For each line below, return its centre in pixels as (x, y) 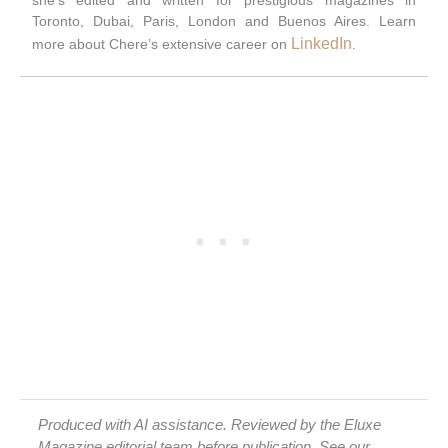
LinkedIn (321, 43)
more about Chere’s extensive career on (161, 43)
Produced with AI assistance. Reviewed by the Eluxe (210, 425)
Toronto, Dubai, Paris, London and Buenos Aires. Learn (224, 20)
